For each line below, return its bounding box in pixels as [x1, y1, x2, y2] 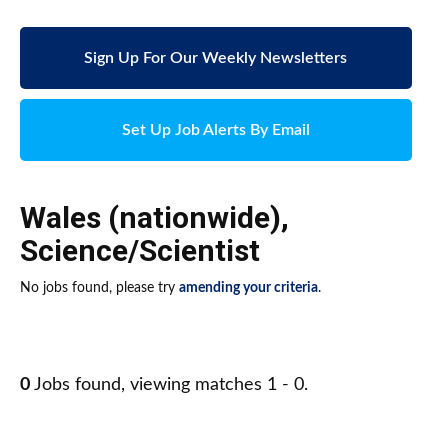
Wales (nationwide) [20, 200, 281, 236]
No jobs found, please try [20, 281, 179, 296]
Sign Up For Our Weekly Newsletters [84, 50, 348, 67]
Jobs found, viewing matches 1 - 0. [30, 376, 308, 395]
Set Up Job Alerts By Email [121, 122, 310, 139]
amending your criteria [179, 281, 318, 296]
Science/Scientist [20, 233, 260, 269]
